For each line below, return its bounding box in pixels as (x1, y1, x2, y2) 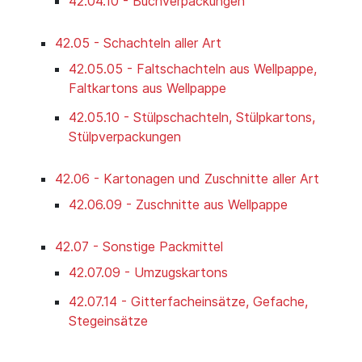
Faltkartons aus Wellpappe (69, 80, 226, 97)
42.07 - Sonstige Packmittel (55, 238, 223, 255)
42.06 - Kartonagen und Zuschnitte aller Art (55, 170, 319, 187)
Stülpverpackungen (69, 128, 181, 145)
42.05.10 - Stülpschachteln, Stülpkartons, (69, 109, 315, 126)
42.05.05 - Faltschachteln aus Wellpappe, (69, 61, 317, 78)
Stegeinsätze (69, 313, 148, 330)
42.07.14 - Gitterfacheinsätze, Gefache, (69, 293, 308, 310)
